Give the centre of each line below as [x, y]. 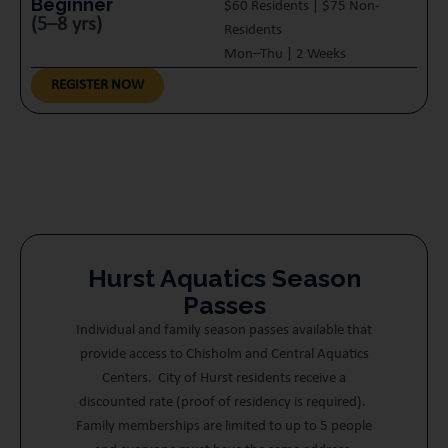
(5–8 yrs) [66, 25]
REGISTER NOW [97, 85]
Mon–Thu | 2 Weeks [285, 54]
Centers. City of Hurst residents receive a [224, 378]
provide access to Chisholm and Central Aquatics [224, 354]
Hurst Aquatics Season [224, 278]
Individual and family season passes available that [224, 330]
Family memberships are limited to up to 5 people [224, 426]
